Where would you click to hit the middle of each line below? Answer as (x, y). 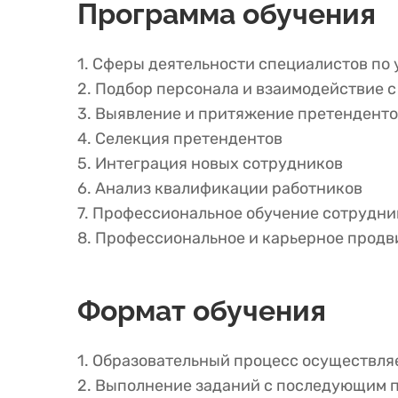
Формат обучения (202, 310)
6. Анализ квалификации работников (220, 188)
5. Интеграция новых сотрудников (210, 163)
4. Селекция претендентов (180, 139)
